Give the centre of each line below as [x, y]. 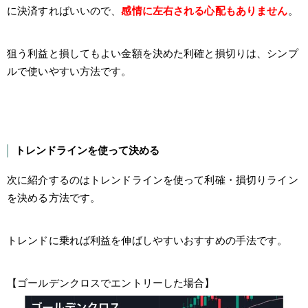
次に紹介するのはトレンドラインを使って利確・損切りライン [153, 179]
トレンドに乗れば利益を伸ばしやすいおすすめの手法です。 [147, 240]
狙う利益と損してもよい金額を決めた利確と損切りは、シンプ [153, 53]
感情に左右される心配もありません [205, 10]
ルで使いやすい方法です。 [69, 71]
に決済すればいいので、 [64, 10]
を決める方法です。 [54, 197]
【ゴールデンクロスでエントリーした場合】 [111, 283]
